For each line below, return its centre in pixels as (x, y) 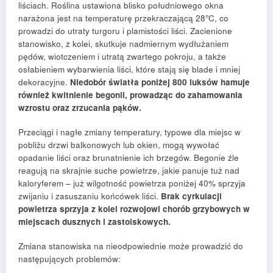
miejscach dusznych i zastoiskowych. (94, 222)
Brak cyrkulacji (191, 196)
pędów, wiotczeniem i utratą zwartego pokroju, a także (122, 57)
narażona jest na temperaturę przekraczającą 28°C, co (123, 18)
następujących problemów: (69, 259)
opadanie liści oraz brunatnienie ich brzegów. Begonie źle (129, 158)
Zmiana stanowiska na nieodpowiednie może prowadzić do (131, 246)
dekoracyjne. (44, 82)
